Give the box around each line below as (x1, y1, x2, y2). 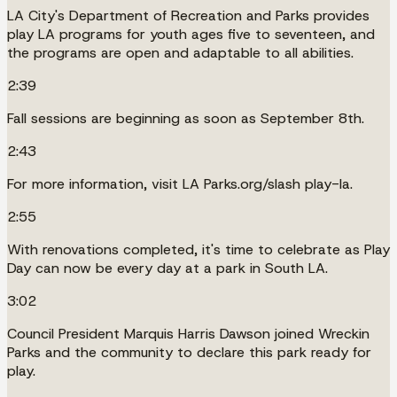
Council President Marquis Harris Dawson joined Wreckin (7, 323, 370, 343)
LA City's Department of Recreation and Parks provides (7, 5, 370, 25)
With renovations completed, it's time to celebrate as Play (7, 239, 390, 259)
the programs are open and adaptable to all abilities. (7, 43, 354, 62)
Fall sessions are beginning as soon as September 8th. (7, 108, 364, 128)
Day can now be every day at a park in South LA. (7, 258, 328, 277)
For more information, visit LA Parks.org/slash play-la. (7, 174, 353, 193)
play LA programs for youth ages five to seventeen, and (7, 24, 375, 43)
